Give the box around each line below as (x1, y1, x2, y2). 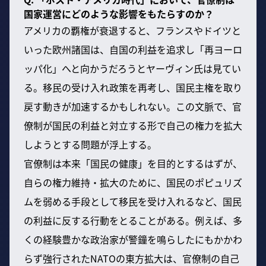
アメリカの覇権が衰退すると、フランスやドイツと (24, 23, 241, 37)
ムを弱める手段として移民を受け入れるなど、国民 (24, 194, 242, 208)
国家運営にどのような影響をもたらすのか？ (24, 6, 214, 21)
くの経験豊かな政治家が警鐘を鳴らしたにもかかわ (24, 232, 242, 246)
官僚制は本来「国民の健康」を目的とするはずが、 (24, 156, 242, 170)
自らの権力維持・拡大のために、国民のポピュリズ (24, 175, 242, 189)
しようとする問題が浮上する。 (24, 137, 157, 151)
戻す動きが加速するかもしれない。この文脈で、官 (24, 99, 242, 113)
